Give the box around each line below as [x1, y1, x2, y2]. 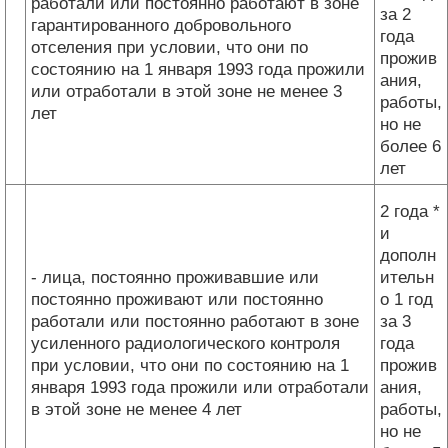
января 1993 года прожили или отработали [31, 377, 369, 397]
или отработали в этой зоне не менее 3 [31, 81, 342, 101]
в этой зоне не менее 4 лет [31, 399, 242, 419]
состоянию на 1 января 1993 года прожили [31, 59, 365, 79]
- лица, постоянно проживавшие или [31, 267, 319, 287]
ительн [380, 267, 434, 287]
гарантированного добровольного [31, 15, 291, 35]
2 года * [380, 201, 440, 221]
